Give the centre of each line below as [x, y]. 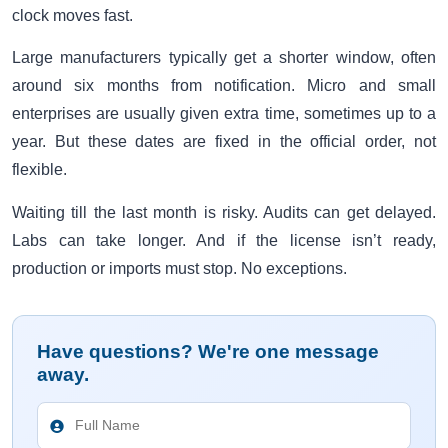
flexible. [39, 170]
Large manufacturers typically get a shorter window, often [224, 58]
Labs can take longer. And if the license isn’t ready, [224, 240]
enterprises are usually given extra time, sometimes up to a [224, 114]
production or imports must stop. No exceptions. [179, 268]
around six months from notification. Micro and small [224, 86]
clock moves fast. [72, 15]
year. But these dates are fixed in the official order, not [224, 142]
